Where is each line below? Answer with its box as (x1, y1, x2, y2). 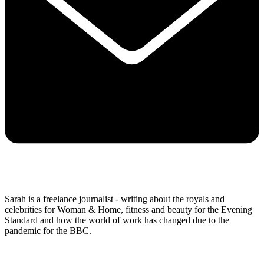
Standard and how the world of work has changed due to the (5, 215, 229, 226)
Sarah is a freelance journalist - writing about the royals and (5, 194, 225, 204)
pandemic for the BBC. (5, 226, 94, 236)
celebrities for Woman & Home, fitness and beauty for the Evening (5, 204, 252, 215)
